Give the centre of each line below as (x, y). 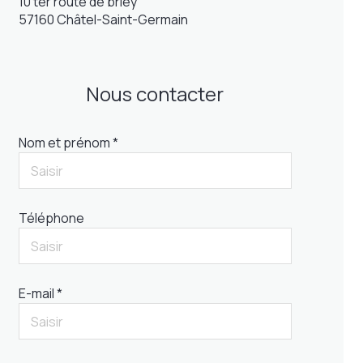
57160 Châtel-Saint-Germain (103, 19)
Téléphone (51, 218)
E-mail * (40, 293)
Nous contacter (155, 94)
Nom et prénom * (68, 143)
